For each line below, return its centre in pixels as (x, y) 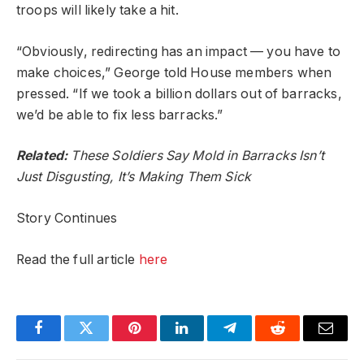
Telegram (256, 340)
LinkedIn (208, 340)
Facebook (65, 340)
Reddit (296, 340)
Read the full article (78, 259)
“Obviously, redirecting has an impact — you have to (179, 51)
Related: (44, 156)
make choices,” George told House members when (174, 72)
